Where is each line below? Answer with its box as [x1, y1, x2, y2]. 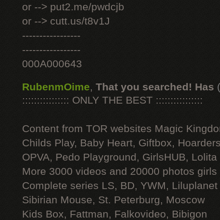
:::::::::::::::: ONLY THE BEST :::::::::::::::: [22, 94, 203, 106]
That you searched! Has [96, 81, 214, 93]
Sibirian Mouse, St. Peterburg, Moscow [22, 194, 205, 206]
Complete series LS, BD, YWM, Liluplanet [22, 180, 218, 192]
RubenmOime [22, 81, 90, 93]
